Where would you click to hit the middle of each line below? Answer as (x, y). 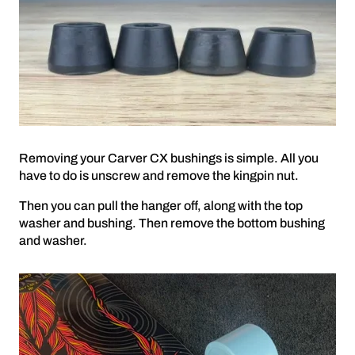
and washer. (53, 240)
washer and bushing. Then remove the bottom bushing (172, 223)
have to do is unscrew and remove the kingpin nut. (159, 176)
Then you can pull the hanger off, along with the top (161, 206)
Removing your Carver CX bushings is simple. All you (169, 158)
